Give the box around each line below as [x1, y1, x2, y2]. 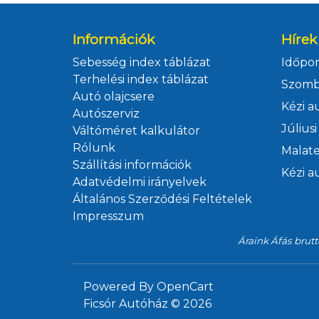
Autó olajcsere [73, 90, 155, 103]
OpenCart [157, 280, 214, 293]
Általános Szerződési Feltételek [73, 192, 252, 206]
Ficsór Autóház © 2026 [83, 297, 211, 310]
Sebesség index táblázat [73, 56, 211, 69]
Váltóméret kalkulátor [73, 124, 200, 137]
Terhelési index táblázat [73, 73, 209, 86]
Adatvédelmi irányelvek [73, 175, 206, 189]
